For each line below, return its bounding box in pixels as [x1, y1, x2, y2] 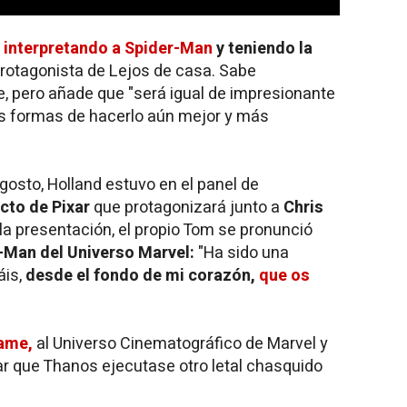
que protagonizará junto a [90, 195, 283, 220]
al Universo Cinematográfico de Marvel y [33, 332, 328, 356]
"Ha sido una [194, 241, 289, 265]
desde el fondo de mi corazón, [25, 263, 259, 288]
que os [259, 263, 310, 288]
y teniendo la [213, 36, 313, 61]
